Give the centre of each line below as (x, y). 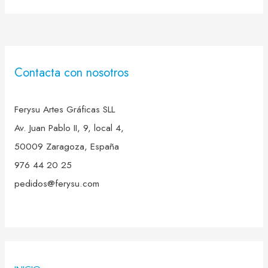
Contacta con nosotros (71, 73)
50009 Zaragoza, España (66, 147)
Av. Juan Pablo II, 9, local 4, (69, 128)
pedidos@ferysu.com (58, 184)
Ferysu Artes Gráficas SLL (64, 109)
